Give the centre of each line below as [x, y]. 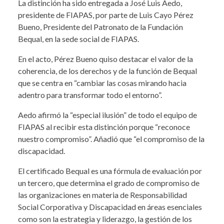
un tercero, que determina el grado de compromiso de [109, 183]
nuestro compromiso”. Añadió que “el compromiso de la [111, 139]
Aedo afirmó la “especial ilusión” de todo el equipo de [107, 115]
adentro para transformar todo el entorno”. [90, 95]
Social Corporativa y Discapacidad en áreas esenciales [110, 207]
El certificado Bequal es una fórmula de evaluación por [110, 171]
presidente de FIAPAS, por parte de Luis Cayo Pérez [106, 15]
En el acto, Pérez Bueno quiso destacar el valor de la [105, 59]
